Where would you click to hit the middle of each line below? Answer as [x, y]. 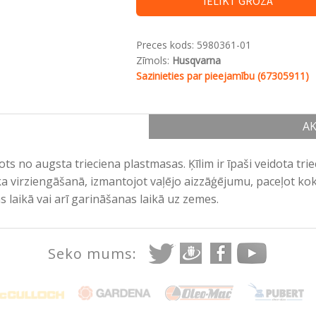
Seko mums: [92, 253]
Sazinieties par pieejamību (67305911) [222, 76]
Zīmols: [154, 61]
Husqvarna [196, 61]
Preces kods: [166, 45]
